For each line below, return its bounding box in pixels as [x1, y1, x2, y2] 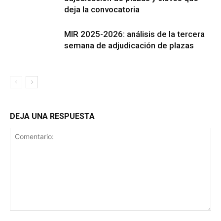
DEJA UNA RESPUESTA [10, 111, 95, 121]
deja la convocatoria [64, 4, 140, 14]
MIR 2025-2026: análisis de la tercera [64, 29, 205, 39]
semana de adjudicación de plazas [64, 40, 194, 50]
